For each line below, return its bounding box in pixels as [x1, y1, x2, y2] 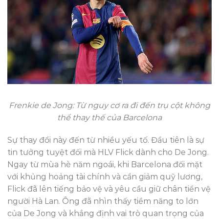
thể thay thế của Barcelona [57, 112, 162, 122]
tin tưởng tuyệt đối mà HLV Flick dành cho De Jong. [7, 147, 209, 157]
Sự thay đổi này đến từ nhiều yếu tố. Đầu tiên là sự [7, 135, 204, 145]
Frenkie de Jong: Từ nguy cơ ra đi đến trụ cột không [9, 100, 210, 110]
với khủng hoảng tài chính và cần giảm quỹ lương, [7, 172, 202, 181]
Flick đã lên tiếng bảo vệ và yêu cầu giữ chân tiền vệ [7, 184, 211, 194]
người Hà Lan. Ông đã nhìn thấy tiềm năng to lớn [7, 196, 198, 206]
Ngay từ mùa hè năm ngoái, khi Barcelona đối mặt [7, 159, 202, 169]
